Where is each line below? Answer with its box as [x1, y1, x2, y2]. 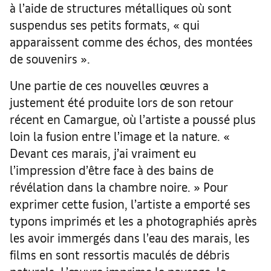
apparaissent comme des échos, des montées [10, 33, 253, 49]
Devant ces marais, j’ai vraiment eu [10, 145, 196, 160]
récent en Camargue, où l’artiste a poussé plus [10, 111, 256, 126]
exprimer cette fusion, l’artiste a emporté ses [10, 195, 250, 211]
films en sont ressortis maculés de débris [10, 246, 230, 262]
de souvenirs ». [10, 50, 93, 66]
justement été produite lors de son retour [10, 94, 233, 109]
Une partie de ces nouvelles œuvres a [10, 77, 209, 93]
